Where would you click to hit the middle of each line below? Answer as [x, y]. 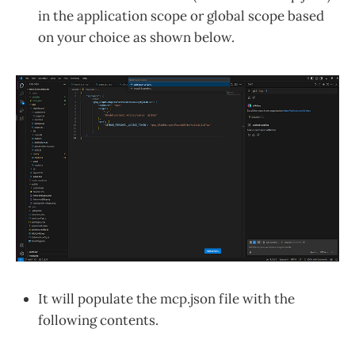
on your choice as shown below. [136, 38]
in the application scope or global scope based [181, 16]
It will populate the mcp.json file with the [166, 298]
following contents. [100, 320]
